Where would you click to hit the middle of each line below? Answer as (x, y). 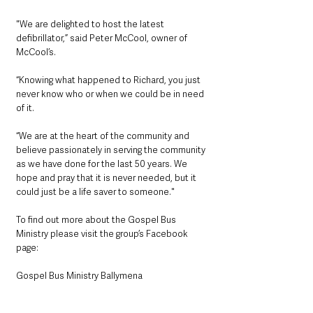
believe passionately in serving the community (112, 150)
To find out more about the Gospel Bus (97, 220)
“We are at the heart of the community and (104, 136)
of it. (26, 108)
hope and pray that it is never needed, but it (107, 178)
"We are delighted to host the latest (91, 24)
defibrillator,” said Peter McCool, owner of (103, 38)
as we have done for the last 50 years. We (103, 164)
